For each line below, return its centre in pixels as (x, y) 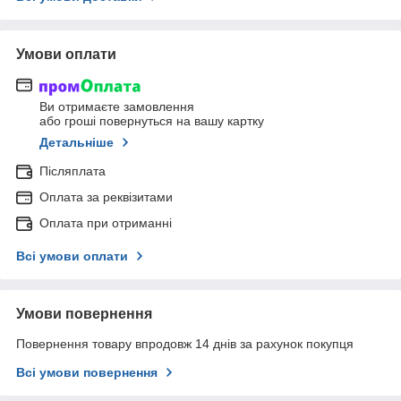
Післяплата (73, 171)
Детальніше (77, 142)
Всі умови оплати (72, 256)
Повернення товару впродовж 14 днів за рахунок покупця (185, 343)
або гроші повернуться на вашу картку (152, 120)
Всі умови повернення (87, 372)
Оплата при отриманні (106, 222)
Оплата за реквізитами (106, 196)
